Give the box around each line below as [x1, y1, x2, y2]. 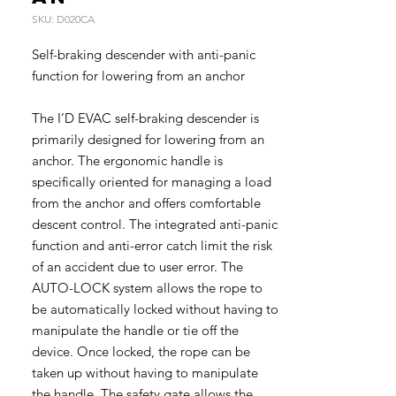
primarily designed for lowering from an [32, 131, 264, 148]
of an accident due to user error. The [32, 258, 243, 275]
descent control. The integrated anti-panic [32, 216, 278, 232]
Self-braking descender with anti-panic [32, 46, 255, 63]
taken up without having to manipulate [32, 364, 258, 381]
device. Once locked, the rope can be [32, 343, 250, 360]
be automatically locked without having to [32, 301, 278, 317]
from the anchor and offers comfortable [32, 194, 261, 211]
